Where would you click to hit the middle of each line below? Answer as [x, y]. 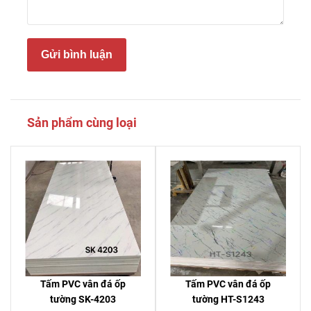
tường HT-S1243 [228, 300]
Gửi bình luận [77, 55]
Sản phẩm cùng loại [82, 123]
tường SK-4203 [83, 300]
